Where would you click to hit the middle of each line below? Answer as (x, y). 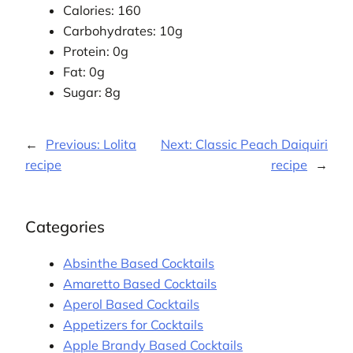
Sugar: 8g (92, 92)
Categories (65, 227)
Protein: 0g (96, 51)
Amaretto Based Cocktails (140, 284)
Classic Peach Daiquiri (262, 145)
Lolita (120, 145)
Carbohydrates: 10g (123, 30)
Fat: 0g (84, 71)
